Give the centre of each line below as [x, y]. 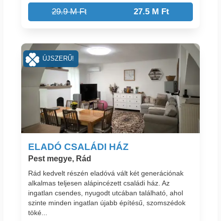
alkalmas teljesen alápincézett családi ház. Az [99, 183]
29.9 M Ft [69, 11]
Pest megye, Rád [60, 158]
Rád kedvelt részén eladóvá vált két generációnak [106, 173]
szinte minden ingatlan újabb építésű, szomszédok [107, 203]
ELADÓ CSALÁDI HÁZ [78, 146]
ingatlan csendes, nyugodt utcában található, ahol [106, 193]
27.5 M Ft [152, 11]
